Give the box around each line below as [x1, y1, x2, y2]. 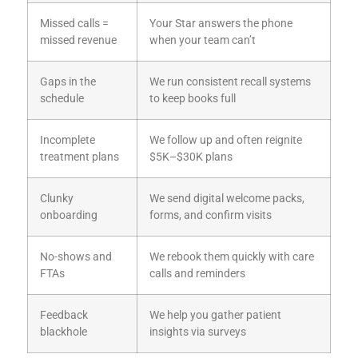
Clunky [40, 192, 74, 206]
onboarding [40, 209, 97, 223]
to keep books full [149, 92, 236, 106]
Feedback [40, 308, 88, 323]
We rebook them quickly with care [149, 250, 314, 265]
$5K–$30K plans [149, 150, 233, 165]
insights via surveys [149, 325, 246, 340]
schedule [40, 92, 84, 106]
